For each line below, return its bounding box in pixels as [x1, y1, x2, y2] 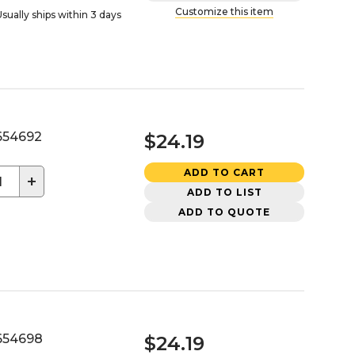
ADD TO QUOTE [178, 205, 270, 218]
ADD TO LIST [186, 185, 262, 198]
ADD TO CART [184, 166, 265, 178]
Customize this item [175, 6, 273, 17]
